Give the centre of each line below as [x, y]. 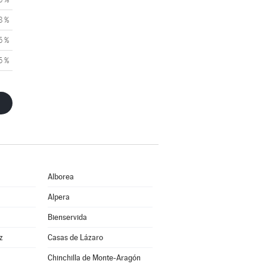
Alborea [60, 177]
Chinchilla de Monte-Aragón [94, 258]
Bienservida [67, 217]
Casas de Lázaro [75, 237]
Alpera [58, 197]
